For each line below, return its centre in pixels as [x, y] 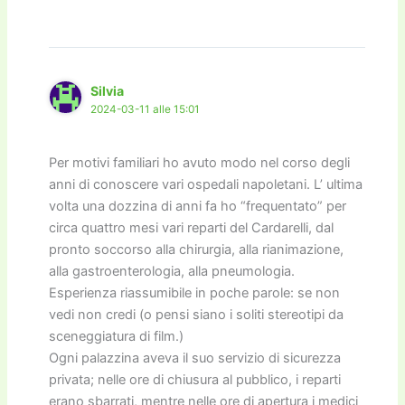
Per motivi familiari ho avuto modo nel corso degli [200, 162]
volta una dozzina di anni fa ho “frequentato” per [198, 206]
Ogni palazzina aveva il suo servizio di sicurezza [195, 358]
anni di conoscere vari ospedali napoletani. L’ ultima [206, 184]
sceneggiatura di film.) [117, 336]
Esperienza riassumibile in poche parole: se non [195, 292]
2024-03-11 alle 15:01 [146, 110]
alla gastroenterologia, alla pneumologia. [172, 271]
